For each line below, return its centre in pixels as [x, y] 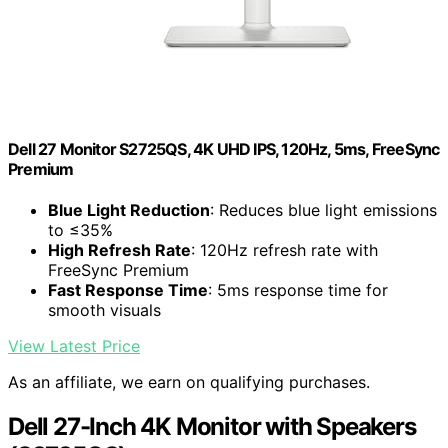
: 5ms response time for [298, 289]
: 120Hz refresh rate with [284, 249]
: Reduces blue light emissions [323, 209]
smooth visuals [104, 309]
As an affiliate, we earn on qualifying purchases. [189, 381]
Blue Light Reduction [129, 209]
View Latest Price [74, 345]
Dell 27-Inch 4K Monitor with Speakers [212, 426]
